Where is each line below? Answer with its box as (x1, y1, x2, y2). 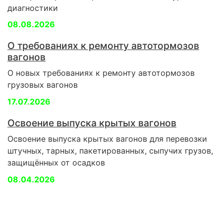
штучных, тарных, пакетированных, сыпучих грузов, (7, 145, 213, 156)
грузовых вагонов (7, 80, 78, 90)
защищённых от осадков (7, 157, 105, 167)
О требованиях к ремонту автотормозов (7, 40, 199, 52)
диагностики (7, 2, 58, 13)
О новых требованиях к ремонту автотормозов (7, 68, 195, 78)
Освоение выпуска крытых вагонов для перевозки (7, 133, 207, 144)
